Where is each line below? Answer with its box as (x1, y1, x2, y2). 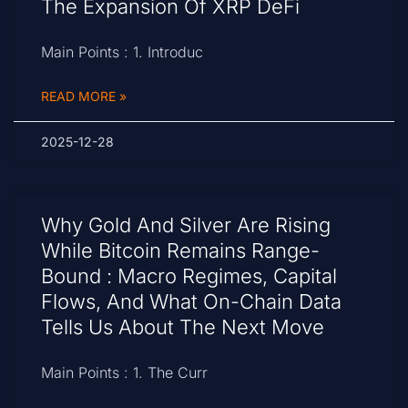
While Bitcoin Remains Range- (41, 239, 320, 263)
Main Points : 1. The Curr (41, 363, 208, 382)
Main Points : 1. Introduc (41, 43, 203, 62)
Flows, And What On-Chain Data (41, 290, 342, 314)
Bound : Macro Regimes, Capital (41, 264, 337, 289)
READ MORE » (41, 88, 127, 105)
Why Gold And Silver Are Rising (41, 213, 331, 238)
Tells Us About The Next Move (41, 315, 324, 340)
